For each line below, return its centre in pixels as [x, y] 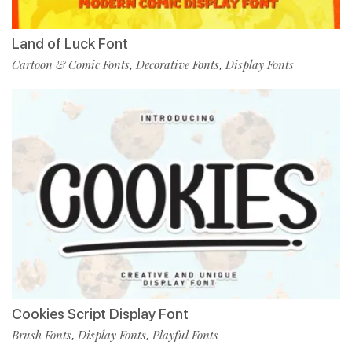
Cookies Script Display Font [100, 313]
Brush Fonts [42, 334]
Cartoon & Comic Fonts [71, 64]
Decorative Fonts [178, 64]
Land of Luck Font [70, 43]
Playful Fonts [185, 334]
